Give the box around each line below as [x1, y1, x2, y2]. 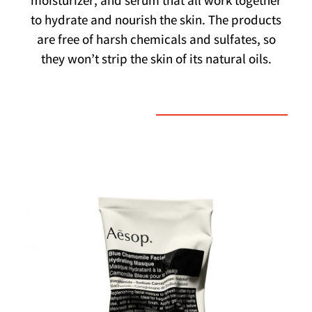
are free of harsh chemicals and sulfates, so [36, 31, 276, 51]
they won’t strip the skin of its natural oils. [40, 50, 272, 70]
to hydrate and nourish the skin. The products [31, 11, 281, 31]
